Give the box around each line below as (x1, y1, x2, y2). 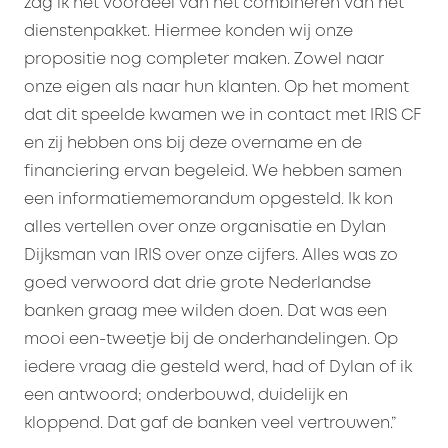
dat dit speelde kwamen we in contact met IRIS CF (24, 108, 421, 124)
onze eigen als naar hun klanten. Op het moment (24, 80, 409, 96)
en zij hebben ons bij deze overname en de (24, 136, 362, 152)
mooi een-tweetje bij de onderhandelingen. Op (24, 332, 398, 348)
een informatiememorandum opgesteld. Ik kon (24, 192, 393, 208)
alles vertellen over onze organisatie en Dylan (24, 220, 386, 236)
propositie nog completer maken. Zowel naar (24, 52, 384, 68)
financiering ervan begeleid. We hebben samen (24, 164, 402, 180)
